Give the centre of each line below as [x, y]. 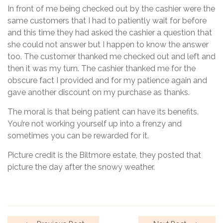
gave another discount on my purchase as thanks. [99, 92]
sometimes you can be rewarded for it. [78, 135]
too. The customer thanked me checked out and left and [111, 56]
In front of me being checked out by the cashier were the [111, 8]
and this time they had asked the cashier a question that [110, 32]
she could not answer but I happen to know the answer [108, 44]
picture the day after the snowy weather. [81, 167]
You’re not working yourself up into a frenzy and [95, 123]
